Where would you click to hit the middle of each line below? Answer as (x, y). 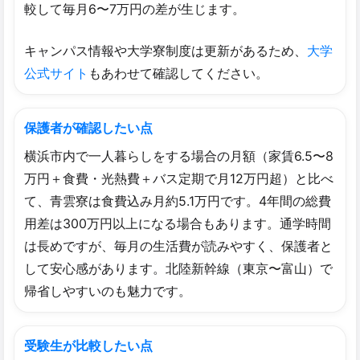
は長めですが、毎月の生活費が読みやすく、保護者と (178, 245)
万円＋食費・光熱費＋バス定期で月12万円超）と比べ (179, 178)
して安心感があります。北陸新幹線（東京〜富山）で (178, 268)
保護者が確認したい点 (88, 127)
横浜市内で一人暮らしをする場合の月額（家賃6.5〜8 (179, 155)
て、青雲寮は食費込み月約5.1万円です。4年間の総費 (178, 200)
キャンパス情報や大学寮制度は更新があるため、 (166, 50)
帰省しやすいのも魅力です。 (108, 290)
